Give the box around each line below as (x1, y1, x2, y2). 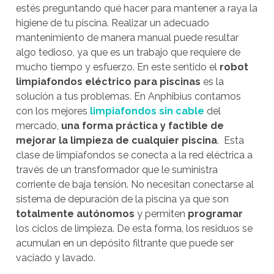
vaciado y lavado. (16, 252, 96, 264)
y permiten (135, 208, 188, 220)
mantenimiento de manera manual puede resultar (16, 32, 239, 44)
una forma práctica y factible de (61, 120, 224, 132)
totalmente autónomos (16, 208, 135, 220)
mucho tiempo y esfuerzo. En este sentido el (16, 61, 220, 73)
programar (188, 208, 243, 220)
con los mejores (16, 105, 91, 117)
